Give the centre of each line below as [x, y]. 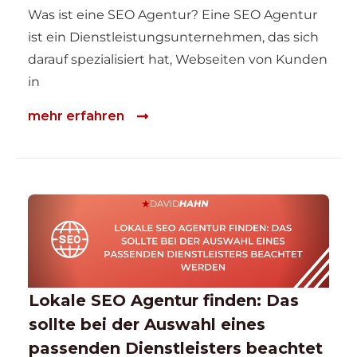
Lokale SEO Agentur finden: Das [164, 300]
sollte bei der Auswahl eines [147, 324]
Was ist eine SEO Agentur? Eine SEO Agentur [173, 15]
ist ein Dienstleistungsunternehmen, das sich [173, 37]
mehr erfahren [76, 116]
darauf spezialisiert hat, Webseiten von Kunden [178, 60]
